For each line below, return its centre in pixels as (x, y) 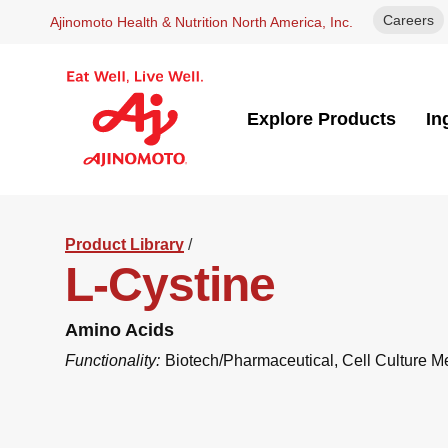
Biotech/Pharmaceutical (249, 360)
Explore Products (322, 119)
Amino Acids (119, 330)
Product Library (124, 244)
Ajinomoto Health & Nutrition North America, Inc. (201, 22)
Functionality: (112, 360)
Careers (408, 20)
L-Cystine (170, 284)
